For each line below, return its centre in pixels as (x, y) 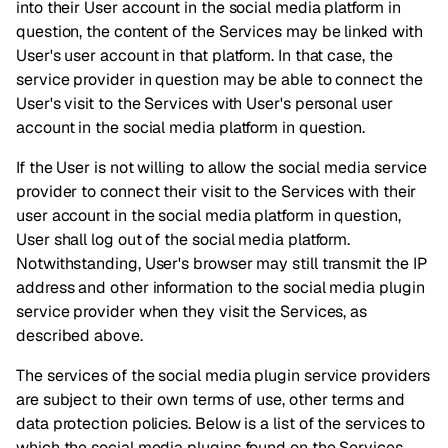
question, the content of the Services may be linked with (219, 31)
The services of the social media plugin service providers (223, 375)
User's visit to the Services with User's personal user (204, 103)
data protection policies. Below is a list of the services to (221, 423)
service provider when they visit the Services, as (192, 311)
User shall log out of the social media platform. (183, 239)
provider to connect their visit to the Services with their (216, 191)
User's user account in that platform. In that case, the (204, 55)
